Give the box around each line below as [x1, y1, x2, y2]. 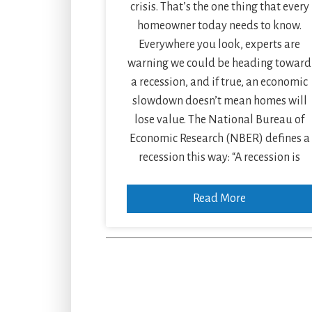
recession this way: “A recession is [139, 150, 301, 164]
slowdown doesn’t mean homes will [132, 94, 307, 107]
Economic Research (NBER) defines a [129, 132, 310, 145]
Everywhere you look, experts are [139, 38, 301, 51]
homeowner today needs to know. [137, 19, 302, 32]
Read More [193, 192, 247, 205]
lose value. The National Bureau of [134, 113, 305, 126]
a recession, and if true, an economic [131, 75, 309, 88]
